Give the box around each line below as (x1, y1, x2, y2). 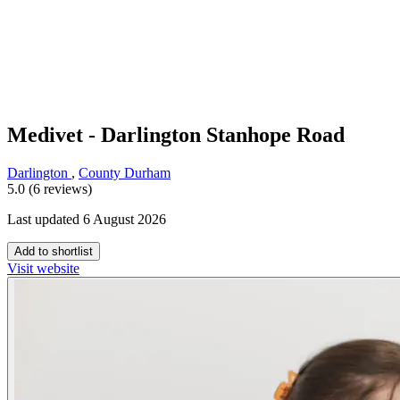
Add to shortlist (14, 245, 93, 259)
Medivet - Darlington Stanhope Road (7, 123, 345, 147)
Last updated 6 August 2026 (7, 212, 166, 228)
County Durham (79, 165, 171, 181)
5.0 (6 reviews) (7, 181, 92, 197)
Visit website (7, 261, 79, 277)
